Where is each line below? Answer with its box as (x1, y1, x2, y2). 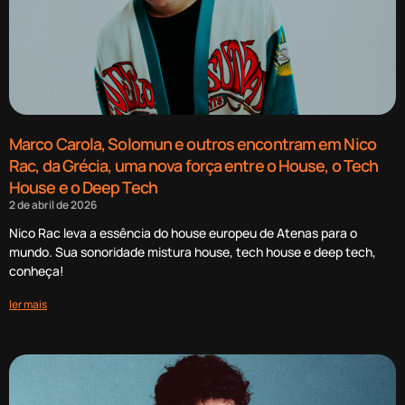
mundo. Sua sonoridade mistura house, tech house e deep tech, (9, 243, 376, 261)
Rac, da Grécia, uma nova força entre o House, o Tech (9, 155, 379, 177)
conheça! (9, 262, 64, 280)
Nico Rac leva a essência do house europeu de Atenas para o (9, 224, 357, 242)
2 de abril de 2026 (9, 197, 97, 213)
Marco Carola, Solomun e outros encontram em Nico (9, 133, 376, 155)
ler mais (9, 297, 47, 313)
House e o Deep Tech (9, 176, 157, 199)
